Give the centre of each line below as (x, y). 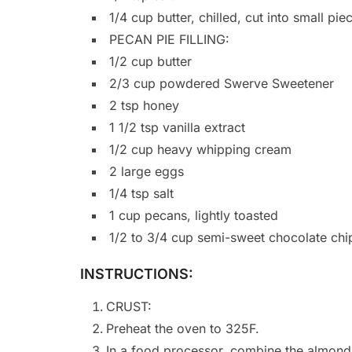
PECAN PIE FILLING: (169, 40)
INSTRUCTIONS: (137, 274)
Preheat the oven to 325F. (183, 329)
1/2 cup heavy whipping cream (200, 150)
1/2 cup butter (150, 62)
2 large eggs (147, 172)
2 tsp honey (144, 106)
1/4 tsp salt (141, 194)
